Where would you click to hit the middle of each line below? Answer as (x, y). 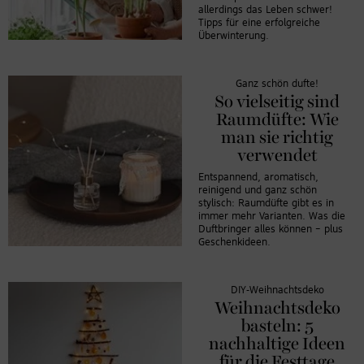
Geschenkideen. (234, 242)
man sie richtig (277, 138)
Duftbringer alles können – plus (271, 229)
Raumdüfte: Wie (277, 120)
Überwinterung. (234, 36)
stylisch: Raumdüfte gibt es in (266, 203)
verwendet (277, 156)
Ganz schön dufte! (277, 84)
